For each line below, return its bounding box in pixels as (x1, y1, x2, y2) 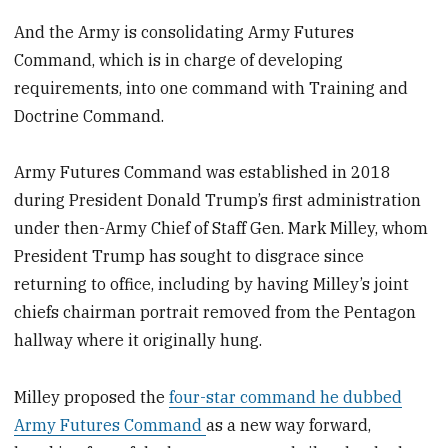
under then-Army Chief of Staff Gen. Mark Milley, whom (14, 218, 429, 239)
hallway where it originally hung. (14, 330, 263, 351)
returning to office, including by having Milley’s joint (14, 274, 410, 295)
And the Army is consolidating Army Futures (14, 21, 355, 42)
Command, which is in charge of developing (14, 49, 344, 70)
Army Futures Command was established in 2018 (14, 162, 392, 183)
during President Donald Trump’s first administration (14, 190, 422, 211)
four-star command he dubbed (169, 387, 403, 408)
